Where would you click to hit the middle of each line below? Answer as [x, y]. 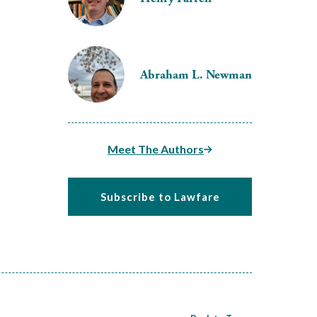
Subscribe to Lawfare [160, 197]
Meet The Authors [156, 149]
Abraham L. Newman [196, 74]
